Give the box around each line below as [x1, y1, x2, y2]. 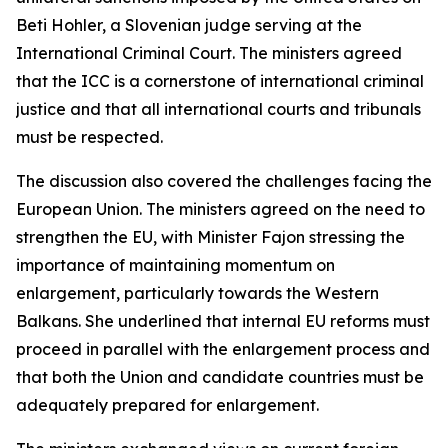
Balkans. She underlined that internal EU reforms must [16, 311, 430, 331]
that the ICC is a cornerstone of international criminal [16, 71, 424, 91]
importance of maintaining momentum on [16, 255, 335, 275]
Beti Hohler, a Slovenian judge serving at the [16, 15, 362, 35]
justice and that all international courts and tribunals [16, 99, 421, 119]
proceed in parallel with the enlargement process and [16, 339, 430, 359]
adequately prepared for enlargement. [16, 395, 319, 415]
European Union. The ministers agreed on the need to [16, 199, 425, 219]
